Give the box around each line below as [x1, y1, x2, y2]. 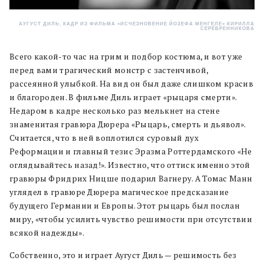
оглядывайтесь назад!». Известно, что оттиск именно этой [9, 159, 250, 170]
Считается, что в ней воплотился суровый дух [9, 132, 199, 143]
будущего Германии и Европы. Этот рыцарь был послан [9, 200, 240, 211]
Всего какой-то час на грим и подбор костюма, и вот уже [9, 51, 243, 62]
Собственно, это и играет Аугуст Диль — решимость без [9, 249, 237, 260]
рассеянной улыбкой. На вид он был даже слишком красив [9, 78, 253, 89]
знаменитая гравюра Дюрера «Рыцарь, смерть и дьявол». [9, 118, 246, 130]
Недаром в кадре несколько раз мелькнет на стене [9, 105, 220, 116]
